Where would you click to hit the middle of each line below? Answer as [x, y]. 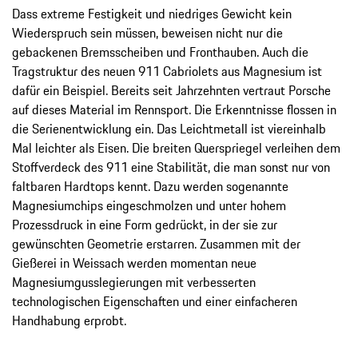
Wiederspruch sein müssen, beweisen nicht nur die [147, 33]
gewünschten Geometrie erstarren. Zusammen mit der [156, 244]
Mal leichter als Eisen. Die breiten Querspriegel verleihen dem [176, 148]
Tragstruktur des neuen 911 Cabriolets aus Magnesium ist [167, 72]
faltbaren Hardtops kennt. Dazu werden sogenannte [150, 187]
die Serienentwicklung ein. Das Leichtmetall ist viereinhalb [169, 129]
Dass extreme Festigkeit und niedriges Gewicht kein [152, 14]
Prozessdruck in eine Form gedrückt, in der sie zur [145, 225]
